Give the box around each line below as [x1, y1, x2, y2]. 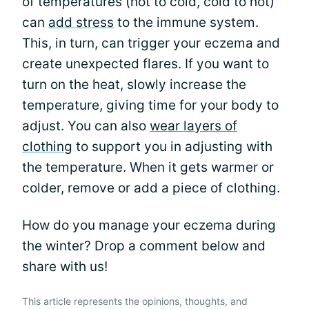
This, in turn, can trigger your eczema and [22, 34, 280, 51]
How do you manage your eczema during [22, 217, 276, 233]
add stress [48, 14, 114, 30]
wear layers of [150, 117, 237, 134]
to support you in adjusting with [72, 138, 272, 154]
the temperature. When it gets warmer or [22, 159, 274, 175]
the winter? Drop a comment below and [22, 237, 266, 254]
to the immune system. [114, 14, 259, 30]
